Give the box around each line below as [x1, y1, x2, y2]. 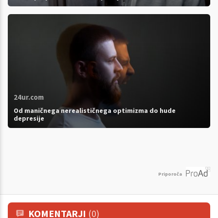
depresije [14, 114, 44, 123]
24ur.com [14, 92, 44, 102]
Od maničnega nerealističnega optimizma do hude [14, 106, 176, 115]
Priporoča [158, 170, 182, 177]
